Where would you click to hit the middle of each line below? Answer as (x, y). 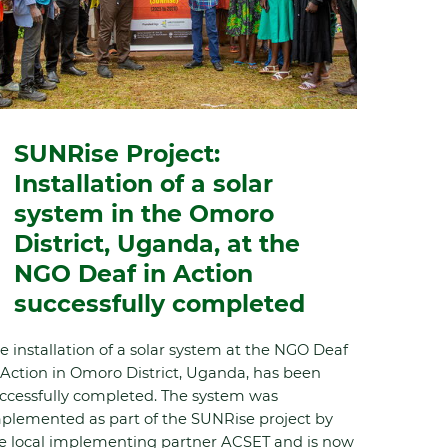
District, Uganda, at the (157, 243)
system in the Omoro (144, 213)
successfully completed (160, 303)
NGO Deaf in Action (134, 273)
